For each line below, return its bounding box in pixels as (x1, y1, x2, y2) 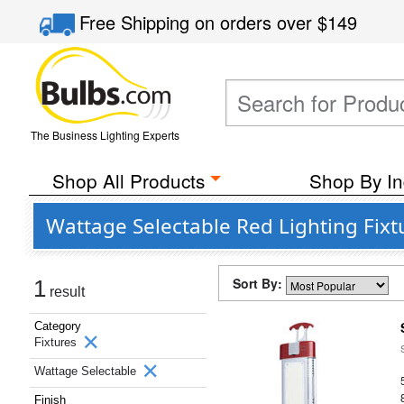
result (46, 284, 85, 299)
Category (34, 319, 81, 333)
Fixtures (34, 335, 80, 349)
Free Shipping (79, 9, 196, 35)
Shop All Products (51, 167, 205, 194)
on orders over (195, 9, 318, 35)
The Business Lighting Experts (30, 127, 179, 142)
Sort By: (233, 274, 286, 292)
